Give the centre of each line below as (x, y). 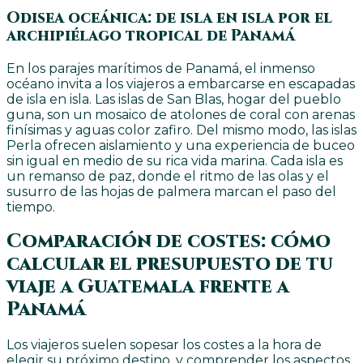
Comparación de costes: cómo (169, 242)
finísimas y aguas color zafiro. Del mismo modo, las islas (181, 130)
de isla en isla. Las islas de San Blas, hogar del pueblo (174, 99)
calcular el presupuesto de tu (170, 265)
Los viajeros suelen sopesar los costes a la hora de (164, 345)
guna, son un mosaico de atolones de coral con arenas (181, 114)
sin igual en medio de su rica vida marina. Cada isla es (175, 160)
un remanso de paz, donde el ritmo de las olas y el (168, 176)
